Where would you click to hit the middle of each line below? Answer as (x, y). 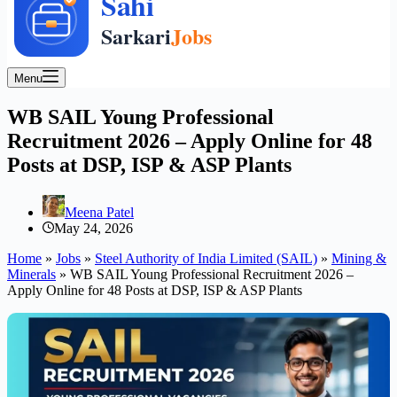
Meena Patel (99, 212)
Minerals (31, 274)
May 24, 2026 (93, 228)
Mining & (359, 258)
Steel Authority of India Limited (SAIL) (206, 258)
